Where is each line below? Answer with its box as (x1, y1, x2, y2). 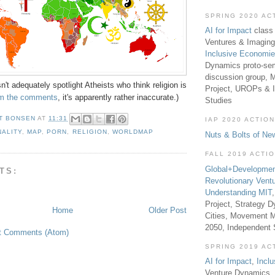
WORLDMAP (112, 128, 153, 136)
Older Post (149, 206, 187, 215)
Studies (205, 96, 232, 106)
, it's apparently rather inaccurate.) (58, 93, 179, 103)
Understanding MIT (205, 187, 272, 197)
